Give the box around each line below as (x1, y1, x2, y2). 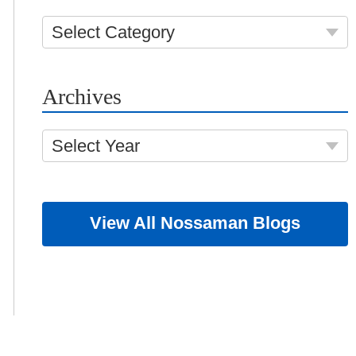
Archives (41, 84, 122, 109)
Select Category (51, 22, 175, 42)
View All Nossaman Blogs (89, 213, 300, 233)
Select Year (51, 136, 140, 156)
